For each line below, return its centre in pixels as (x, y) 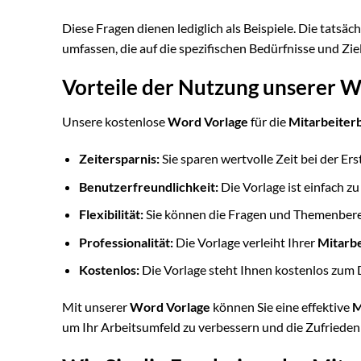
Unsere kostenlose (115, 122)
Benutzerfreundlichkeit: (148, 186)
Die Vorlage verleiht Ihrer (245, 242)
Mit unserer (96, 307)
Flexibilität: (111, 214)
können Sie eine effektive (281, 307)
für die (268, 122)
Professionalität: (126, 242)
